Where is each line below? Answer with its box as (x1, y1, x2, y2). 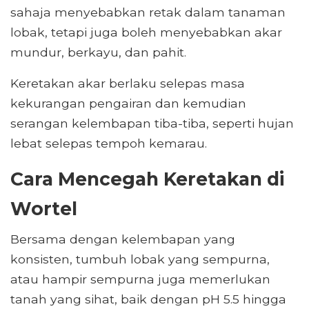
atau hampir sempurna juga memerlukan (10, 272, 270, 287)
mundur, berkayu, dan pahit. (10, 45, 186, 60)
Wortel (10, 197, 77, 221)
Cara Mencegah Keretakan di (10, 168, 284, 191)
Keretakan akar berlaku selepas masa (10, 76, 245, 91)
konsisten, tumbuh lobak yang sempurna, (10, 252, 270, 267)
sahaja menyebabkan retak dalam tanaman (10, 5, 286, 20)
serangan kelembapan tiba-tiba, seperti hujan (10, 116, 294, 131)
